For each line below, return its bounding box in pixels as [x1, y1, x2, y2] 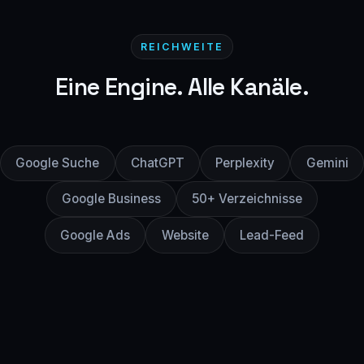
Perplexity [215, 155, 275, 171]
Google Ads [60, 227, 131, 243]
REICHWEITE [141, 41, 223, 54]
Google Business [61, 191, 161, 207]
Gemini [305, 155, 349, 171]
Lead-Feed [239, 227, 304, 243]
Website [161, 227, 209, 243]
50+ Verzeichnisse [192, 191, 303, 207]
